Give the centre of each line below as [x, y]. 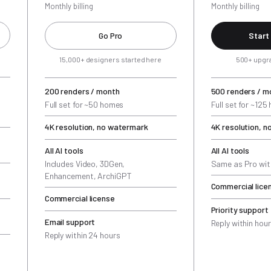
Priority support [240, 210]
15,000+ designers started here [111, 59]
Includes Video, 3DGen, [85, 164]
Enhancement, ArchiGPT [88, 176]
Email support [70, 222]
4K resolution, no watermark [96, 127]
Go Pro [110, 35]
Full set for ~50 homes [84, 104]
